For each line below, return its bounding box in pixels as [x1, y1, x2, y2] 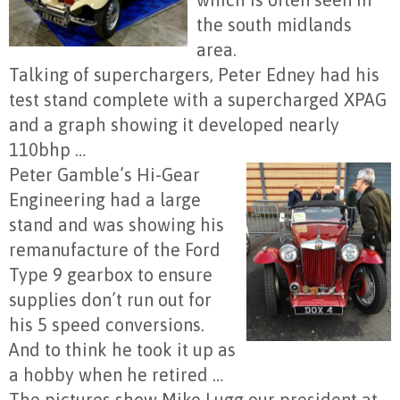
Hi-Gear [137, 164, 200, 186]
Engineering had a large [9, 189, 201, 211]
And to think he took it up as [9, 339, 236, 361]
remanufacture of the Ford [9, 239, 221, 261]
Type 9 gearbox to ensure [9, 264, 212, 286]
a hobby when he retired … [9, 364, 223, 386]
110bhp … [9, 139, 86, 161]
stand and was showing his [9, 214, 224, 236]
